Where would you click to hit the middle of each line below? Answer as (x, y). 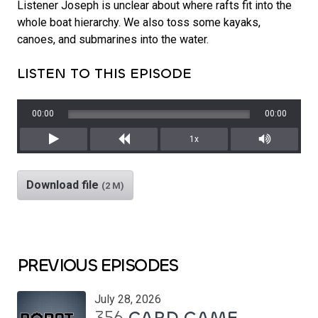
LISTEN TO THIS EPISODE (104, 73)
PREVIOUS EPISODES (98, 265)
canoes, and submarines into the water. (113, 39)
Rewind (142, 155)
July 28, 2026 (128, 299)
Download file (64, 185)
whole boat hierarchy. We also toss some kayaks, (139, 22)
